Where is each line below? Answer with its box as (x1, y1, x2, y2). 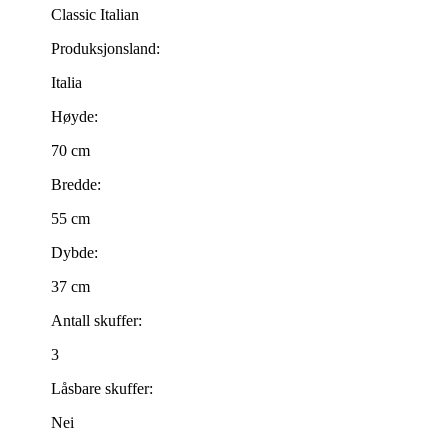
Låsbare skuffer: (51, 379, 153, 397)
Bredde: (51, 175, 101, 193)
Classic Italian (51, 5, 139, 23)
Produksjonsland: (51, 39, 160, 57)
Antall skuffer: (51, 311, 142, 329)
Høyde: (51, 107, 98, 125)
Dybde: (51, 243, 98, 261)
